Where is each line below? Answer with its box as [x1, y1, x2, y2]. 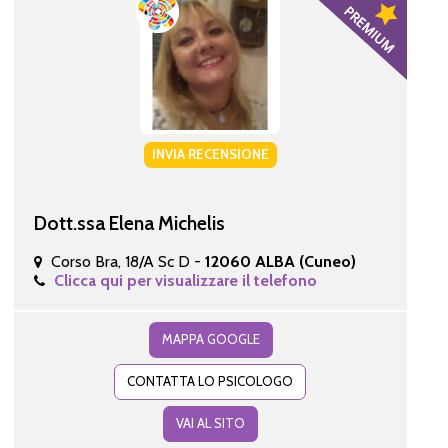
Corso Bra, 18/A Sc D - [50, 251, 205, 271]
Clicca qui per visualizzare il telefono [53, 270, 317, 290]
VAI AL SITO [175, 414, 245, 431]
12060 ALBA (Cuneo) [204, 251, 356, 271]
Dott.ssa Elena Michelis [33, 210, 225, 235]
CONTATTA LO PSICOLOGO [127, 372, 294, 389]
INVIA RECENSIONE [151, 145, 269, 162]
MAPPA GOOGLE [161, 330, 260, 347]
